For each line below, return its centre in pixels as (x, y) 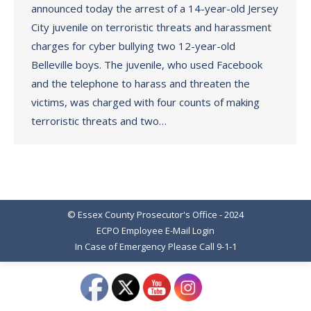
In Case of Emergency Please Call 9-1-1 (155, 246)
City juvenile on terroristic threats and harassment (151, 27)
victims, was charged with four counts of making (145, 102)
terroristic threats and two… (99, 121)
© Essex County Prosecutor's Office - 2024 (155, 215)
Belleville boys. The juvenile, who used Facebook (147, 65)
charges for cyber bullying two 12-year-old (133, 46)
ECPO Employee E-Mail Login (155, 230)
